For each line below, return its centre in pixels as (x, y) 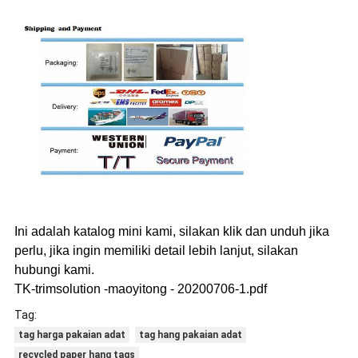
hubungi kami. (54, 269)
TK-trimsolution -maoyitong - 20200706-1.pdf (140, 288)
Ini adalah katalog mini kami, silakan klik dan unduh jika (171, 231)
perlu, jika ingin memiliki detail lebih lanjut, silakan (156, 250)
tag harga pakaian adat (72, 334)
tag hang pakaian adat (190, 334)
